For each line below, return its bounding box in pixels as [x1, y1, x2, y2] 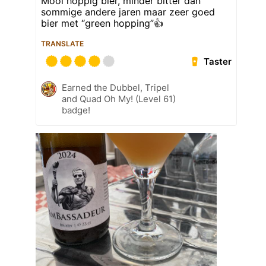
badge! [62, 104, 90, 116]
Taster [204, 56, 232, 68]
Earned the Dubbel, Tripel [62, 82, 169, 94]
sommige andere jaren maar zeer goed [41, 6, 215, 18]
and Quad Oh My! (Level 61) [62, 93, 176, 105]
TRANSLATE [41, 39, 84, 49]
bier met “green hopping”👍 [41, 17, 163, 30]
